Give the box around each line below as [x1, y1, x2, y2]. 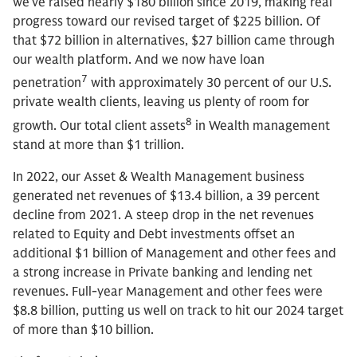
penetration [13, 75, 81, 92]
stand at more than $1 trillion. [13, 136, 184, 153]
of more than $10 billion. [13, 321, 154, 338]
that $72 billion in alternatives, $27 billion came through [13, 32, 335, 49]
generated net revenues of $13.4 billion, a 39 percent [13, 187, 320, 204]
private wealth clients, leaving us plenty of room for [13, 94, 309, 111]
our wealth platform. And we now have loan [13, 51, 265, 68]
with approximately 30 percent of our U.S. [88, 75, 331, 92]
